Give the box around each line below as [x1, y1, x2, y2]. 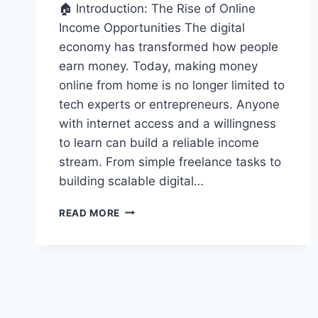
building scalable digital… [59, 173, 204, 188]
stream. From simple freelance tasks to [59, 154, 281, 169]
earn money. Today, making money [59, 58, 258, 73]
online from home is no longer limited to [59, 77, 285, 92]
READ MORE [59, 207, 121, 219]
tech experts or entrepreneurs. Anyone [59, 97, 280, 111]
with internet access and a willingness [59, 116, 276, 131]
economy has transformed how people [59, 39, 278, 54]
